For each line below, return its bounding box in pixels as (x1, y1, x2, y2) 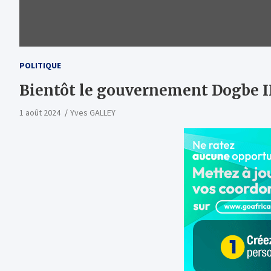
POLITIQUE (19, 60, 61, 71)
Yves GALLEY (70, 107, 116, 118)
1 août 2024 (19, 107, 60, 118)
